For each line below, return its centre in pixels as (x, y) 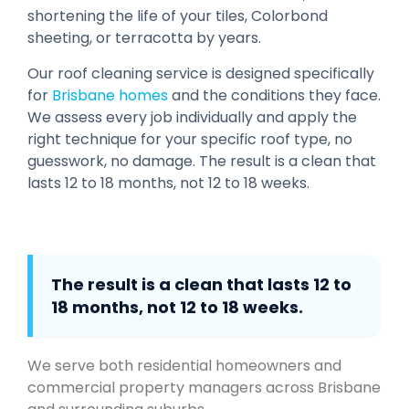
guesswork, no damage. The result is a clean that (202, 161)
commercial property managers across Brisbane (204, 387)
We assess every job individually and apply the (192, 117)
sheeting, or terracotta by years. (144, 38)
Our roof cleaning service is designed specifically (201, 73)
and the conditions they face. (274, 95)
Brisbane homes (110, 95)
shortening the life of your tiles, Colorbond (178, 16)
